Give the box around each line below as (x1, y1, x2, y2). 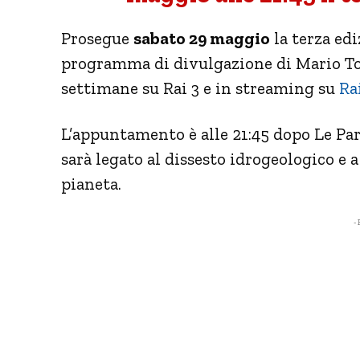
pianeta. (61, 173, 121, 194)
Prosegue (61, 27, 133, 48)
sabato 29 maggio (133, 27, 270, 48)
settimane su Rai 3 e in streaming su (61, 77, 339, 98)
